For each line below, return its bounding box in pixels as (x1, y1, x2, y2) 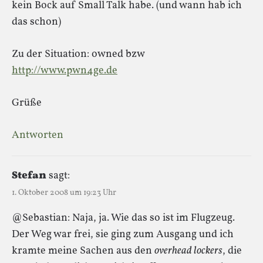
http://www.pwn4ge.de (12, 63, 117, 78)
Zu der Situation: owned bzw (12, 46, 144, 62)
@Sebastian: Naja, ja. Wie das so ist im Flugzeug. (12, 210, 235, 225)
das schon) (12, 14, 61, 29)
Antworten (12, 127, 63, 143)
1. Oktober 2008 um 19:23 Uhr (12, 187, 116, 198)
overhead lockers (154, 243, 222, 258)
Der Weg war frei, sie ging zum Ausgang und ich (12, 227, 234, 242)
